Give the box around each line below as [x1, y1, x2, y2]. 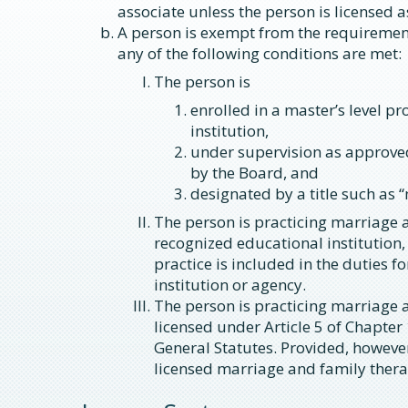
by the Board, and [190, 161, 319, 183]
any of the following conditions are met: [117, 42, 402, 64]
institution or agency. [154, 273, 306, 295]
